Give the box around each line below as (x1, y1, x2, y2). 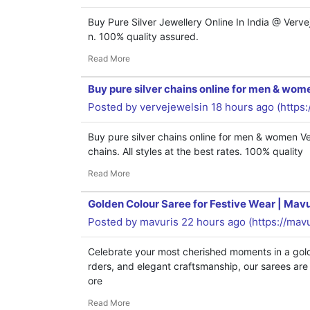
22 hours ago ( (179, 215, 252, 228)
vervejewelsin (140, 100, 208, 113)
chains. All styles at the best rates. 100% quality (88, 145, 303, 157)
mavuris (140, 215, 179, 228)
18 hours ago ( (208, 100, 280, 113)
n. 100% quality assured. (88, 30, 199, 42)
